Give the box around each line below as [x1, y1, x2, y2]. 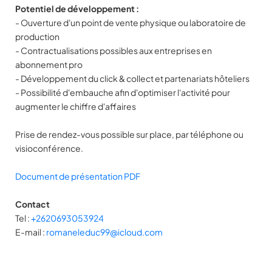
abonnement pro [15, 59, 83, 70]
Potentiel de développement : [15, 3, 139, 14]
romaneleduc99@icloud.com [46, 226, 163, 237]
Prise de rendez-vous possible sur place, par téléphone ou [15, 129, 243, 140]
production [15, 31, 59, 42]
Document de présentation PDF [15, 171, 140, 182]
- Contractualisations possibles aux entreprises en [15, 45, 212, 56]
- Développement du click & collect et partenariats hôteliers [15, 73, 250, 84]
